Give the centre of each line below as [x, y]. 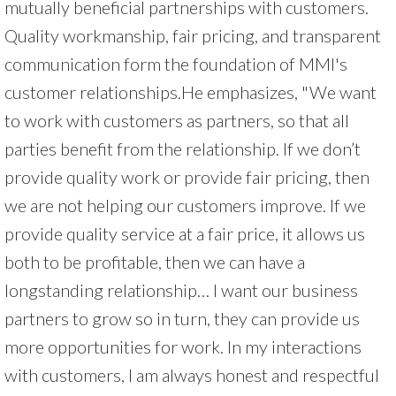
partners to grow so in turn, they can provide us [182, 318]
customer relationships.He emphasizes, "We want [190, 91]
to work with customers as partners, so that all [177, 120]
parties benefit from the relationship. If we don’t [183, 148]
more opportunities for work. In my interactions [183, 346]
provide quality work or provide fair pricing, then [187, 176]
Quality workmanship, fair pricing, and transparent [193, 35]
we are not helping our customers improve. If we [185, 205]
